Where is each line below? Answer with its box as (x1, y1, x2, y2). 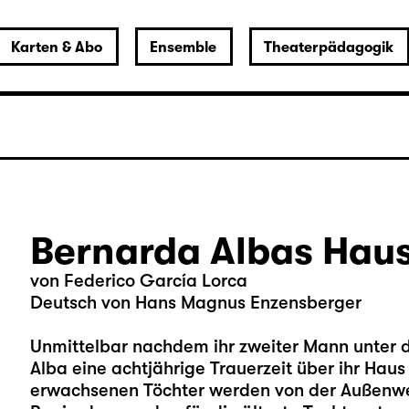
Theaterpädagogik (263, 39, 393, 56)
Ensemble (149, 39, 216, 56)
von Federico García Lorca (29, 270, 247, 291)
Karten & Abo (10, 39, 102, 56)
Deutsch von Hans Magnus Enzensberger (29, 292, 362, 313)
